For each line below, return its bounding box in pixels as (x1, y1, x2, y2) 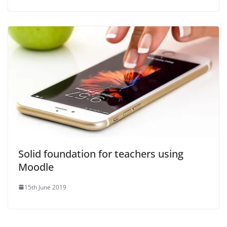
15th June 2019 (24, 182, 66, 192)
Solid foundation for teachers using (18, 146, 183, 161)
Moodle (18, 160, 54, 174)
